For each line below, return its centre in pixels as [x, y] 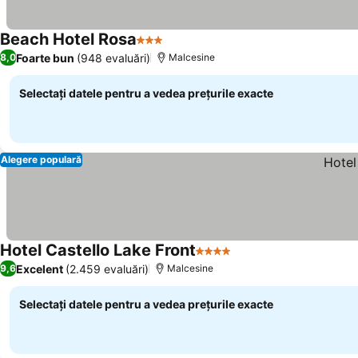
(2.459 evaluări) [107, 268]
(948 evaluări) [113, 58]
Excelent [40, 268]
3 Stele [157, 48]
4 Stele [216, 259]
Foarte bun [45, 58]
